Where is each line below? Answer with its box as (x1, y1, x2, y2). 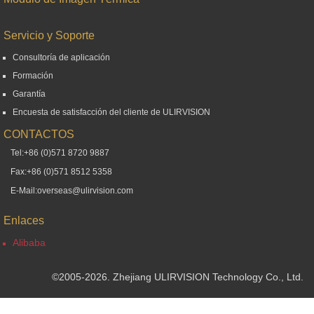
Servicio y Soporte (4, 29, 95, 41)
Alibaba (13, 236, 46, 248)
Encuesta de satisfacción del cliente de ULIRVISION (13, 107, 210, 117)
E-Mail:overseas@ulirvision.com (11, 185, 133, 196)
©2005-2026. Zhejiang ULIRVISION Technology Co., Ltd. (52, 271, 303, 282)
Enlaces (4, 214, 44, 226)
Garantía (13, 88, 46, 99)
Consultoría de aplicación (13, 52, 110, 62)
